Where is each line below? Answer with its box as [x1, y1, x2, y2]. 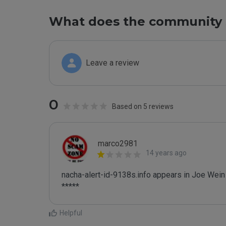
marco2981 [98, 139, 138, 148]
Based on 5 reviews [112, 102, 174, 110]
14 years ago [146, 149, 187, 157]
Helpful [60, 209, 82, 217]
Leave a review [86, 58, 139, 68]
